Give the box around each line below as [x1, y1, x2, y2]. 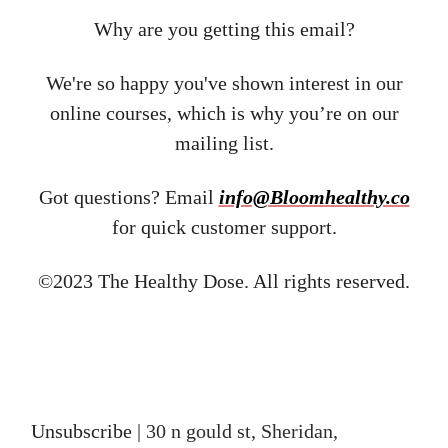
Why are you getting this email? [93, 18, 355, 41]
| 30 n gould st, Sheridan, [132, 420, 338, 443]
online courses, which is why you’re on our [49, 102, 399, 125]
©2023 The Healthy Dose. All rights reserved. [38, 270, 410, 293]
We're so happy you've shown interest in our [45, 72, 403, 95]
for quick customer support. [111, 216, 337, 239]
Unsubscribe [31, 420, 132, 443]
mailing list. [174, 132, 274, 155]
